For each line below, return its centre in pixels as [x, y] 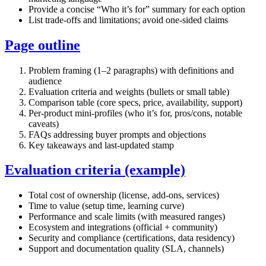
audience [45, 81]
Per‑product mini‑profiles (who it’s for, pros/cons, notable [135, 113]
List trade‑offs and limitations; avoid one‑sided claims [128, 20]
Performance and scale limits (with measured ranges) [127, 217]
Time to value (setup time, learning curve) [106, 206]
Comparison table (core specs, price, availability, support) [135, 102]
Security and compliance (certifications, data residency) [132, 238]
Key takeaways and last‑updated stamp [101, 145]
